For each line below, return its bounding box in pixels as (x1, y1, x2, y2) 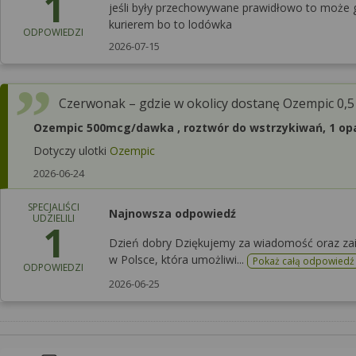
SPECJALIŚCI (27, 199, 79, 214)
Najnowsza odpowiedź (109, 205, 236, 221)
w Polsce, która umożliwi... (109, 251, 247, 267)
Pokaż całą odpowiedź (253, 253, 354, 268)
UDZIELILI (32, 211, 75, 225)
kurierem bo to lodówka (109, 16, 232, 32)
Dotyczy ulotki (33, 142, 110, 158)
